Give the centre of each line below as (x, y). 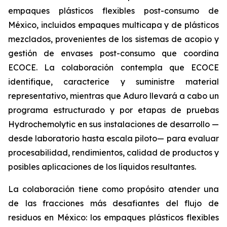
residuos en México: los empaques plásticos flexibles (113, 217)
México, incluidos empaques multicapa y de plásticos (113, 25)
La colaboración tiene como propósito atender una (113, 189)
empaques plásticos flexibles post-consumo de (113, 11)
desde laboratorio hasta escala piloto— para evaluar (113, 138)
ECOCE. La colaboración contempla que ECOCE (113, 67)
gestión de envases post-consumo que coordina (113, 53)
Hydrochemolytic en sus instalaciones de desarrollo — (113, 124)
